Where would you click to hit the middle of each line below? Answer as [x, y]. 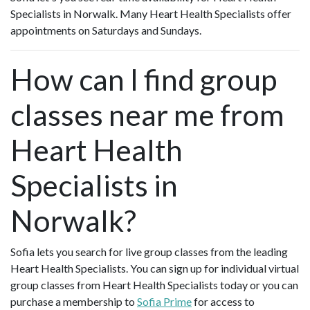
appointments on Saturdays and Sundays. [106, 30]
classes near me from [147, 115]
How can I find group [144, 80]
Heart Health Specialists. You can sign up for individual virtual [155, 268]
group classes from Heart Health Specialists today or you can [154, 285]
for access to [223, 302]
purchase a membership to [74, 302]
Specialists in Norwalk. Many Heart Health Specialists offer [151, 14]
